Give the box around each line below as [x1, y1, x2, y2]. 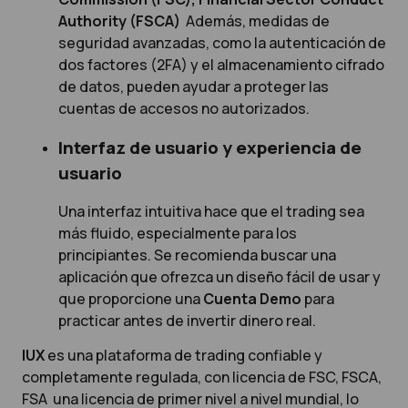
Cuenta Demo [203, 289, 301, 310]
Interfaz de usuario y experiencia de [58, 135, 362, 159]
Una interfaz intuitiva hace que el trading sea [58, 201, 364, 222]
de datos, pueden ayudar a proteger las [58, 76, 329, 97]
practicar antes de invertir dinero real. [58, 311, 316, 331]
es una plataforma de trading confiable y [47, 345, 322, 366]
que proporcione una [58, 289, 203, 310]
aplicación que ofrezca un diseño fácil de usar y [58, 267, 381, 288]
